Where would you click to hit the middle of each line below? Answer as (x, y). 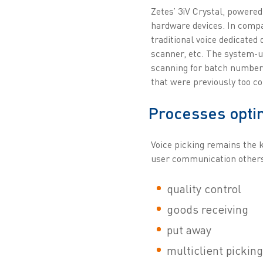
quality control (204, 189)
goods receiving (207, 210)
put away (189, 230)
